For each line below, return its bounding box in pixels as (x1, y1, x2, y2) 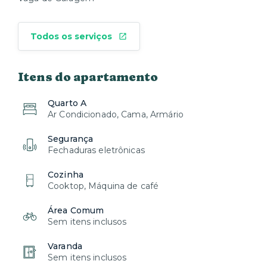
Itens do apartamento (18, 69, 159, 84)
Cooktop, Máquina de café (48, 181, 159, 191)
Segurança (48, 133, 94, 144)
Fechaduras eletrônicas (48, 145, 145, 156)
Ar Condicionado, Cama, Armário (48, 109, 184, 120)
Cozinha (48, 169, 83, 180)
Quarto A (48, 98, 87, 108)
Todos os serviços (30, 31, 112, 42)
